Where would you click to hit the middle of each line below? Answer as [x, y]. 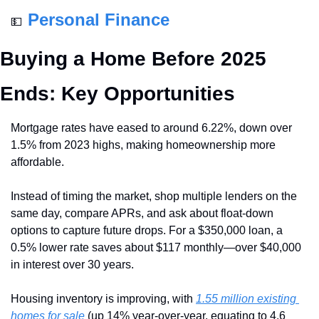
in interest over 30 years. [72, 265]
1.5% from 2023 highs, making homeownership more [143, 145]
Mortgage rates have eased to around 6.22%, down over [151, 128]
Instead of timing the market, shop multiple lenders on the [154, 197]
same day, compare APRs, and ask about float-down [142, 214]
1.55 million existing [246, 299]
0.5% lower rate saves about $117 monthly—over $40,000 [156, 248]
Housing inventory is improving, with [103, 299]
